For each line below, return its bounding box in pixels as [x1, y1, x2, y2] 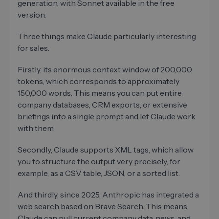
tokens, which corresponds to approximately [18, 76, 179, 87]
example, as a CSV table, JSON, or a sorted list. [18, 168, 181, 178]
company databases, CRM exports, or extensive [18, 100, 187, 110]
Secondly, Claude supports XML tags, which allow [18, 145, 194, 155]
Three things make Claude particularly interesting [18, 31, 196, 42]
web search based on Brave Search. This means [18, 201, 187, 212]
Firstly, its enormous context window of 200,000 [18, 65, 192, 75]
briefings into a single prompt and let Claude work [18, 111, 196, 122]
